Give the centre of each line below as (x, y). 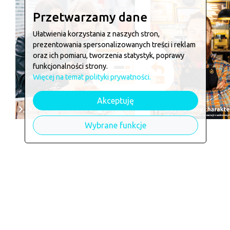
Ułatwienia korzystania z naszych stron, (96, 34)
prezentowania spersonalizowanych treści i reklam (114, 45)
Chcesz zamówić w (114, 217)
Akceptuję (116, 101)
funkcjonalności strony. (70, 66)
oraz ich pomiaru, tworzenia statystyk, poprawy (109, 55)
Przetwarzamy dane (90, 17)
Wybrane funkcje (116, 125)
